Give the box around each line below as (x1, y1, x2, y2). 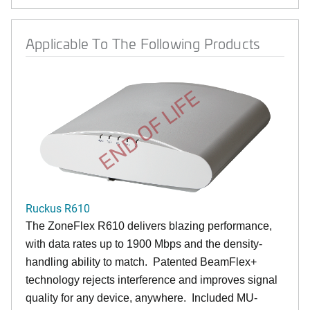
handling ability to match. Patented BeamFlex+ (26, 255, 257, 268)
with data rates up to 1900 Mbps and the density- (26, 237, 262, 250)
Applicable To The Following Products (26, 33, 260, 53)
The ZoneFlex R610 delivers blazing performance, (26, 219, 272, 232)
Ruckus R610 (26, 200, 90, 215)
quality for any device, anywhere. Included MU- (26, 291, 257, 304)
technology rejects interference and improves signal (26, 273, 277, 286)
